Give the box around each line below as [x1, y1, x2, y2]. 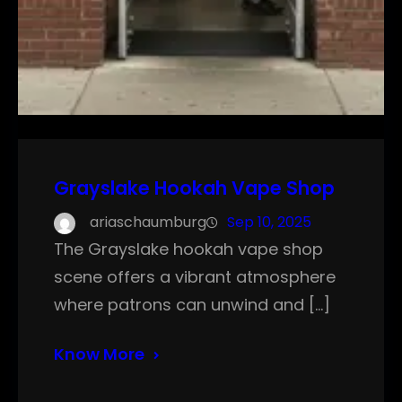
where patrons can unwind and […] [54, 293, 330, 317]
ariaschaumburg [90, 212, 206, 233]
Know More [54, 343, 144, 366]
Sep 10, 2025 [227, 212, 311, 233]
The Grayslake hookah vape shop [54, 238, 323, 261]
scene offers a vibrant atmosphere [54, 266, 336, 289]
